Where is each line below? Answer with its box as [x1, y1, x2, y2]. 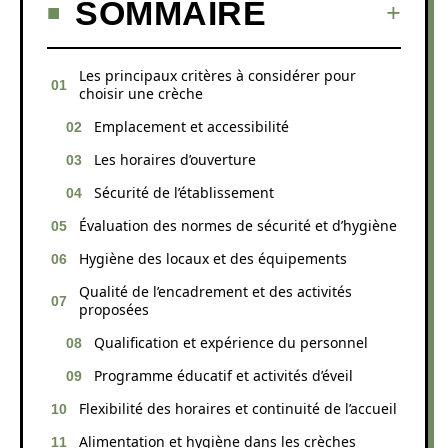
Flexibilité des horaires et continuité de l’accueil [79, 398, 397, 418]
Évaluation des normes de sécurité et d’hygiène [79, 215, 397, 235]
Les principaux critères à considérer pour [79, 65, 356, 85]
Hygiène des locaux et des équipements [79, 248, 347, 268]
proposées [79, 299, 149, 319]
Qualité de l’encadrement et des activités [79, 281, 352, 301]
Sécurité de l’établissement [94, 182, 274, 202]
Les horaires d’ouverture [94, 149, 256, 169]
